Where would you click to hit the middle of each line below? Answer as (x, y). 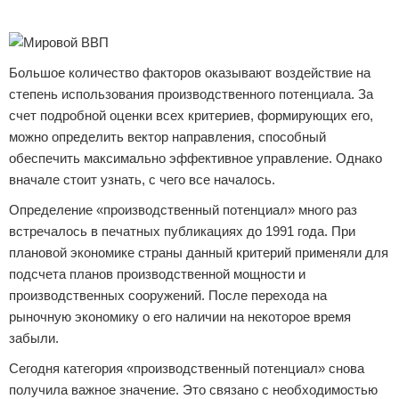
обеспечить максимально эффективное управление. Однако (195, 158)
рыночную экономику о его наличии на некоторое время (180, 317)
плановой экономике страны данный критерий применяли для (199, 252)
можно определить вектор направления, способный (167, 137)
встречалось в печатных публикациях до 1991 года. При (182, 231)
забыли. (34, 338)
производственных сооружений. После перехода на (168, 295)
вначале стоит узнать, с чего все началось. (142, 179)
